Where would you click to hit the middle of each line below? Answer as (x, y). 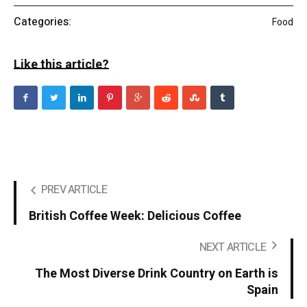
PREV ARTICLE (74, 190)
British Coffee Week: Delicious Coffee (135, 217)
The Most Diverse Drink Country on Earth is (157, 274)
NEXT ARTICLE (232, 248)
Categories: (42, 22)
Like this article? (61, 65)
